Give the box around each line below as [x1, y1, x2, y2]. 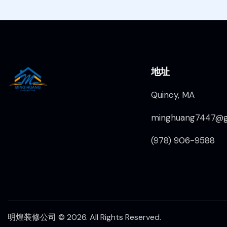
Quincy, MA [150, 89, 195, 101]
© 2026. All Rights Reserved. [56, 211, 161, 222]
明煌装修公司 [8, 211, 56, 222]
